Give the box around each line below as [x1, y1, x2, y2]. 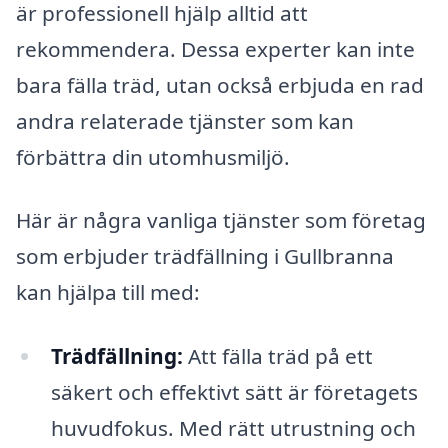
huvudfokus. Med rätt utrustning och [50, 414, 416, 442]
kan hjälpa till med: [16, 278, 200, 307]
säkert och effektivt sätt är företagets [50, 378, 418, 406]
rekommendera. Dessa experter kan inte [16, 34, 415, 63]
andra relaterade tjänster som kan [16, 106, 354, 135]
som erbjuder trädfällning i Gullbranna [16, 242, 394, 271]
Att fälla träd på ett [182, 342, 373, 370]
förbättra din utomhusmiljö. [16, 142, 290, 171]
